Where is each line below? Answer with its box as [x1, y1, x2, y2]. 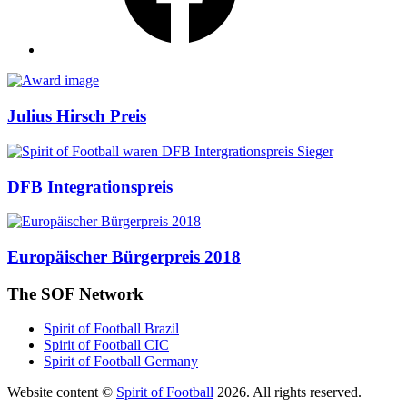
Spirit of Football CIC [44, 337, 169, 353]
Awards [6, 72, 76, 96]
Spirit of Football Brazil [44, 321, 179, 337]
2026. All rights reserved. [213, 384, 362, 401]
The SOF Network [7, 283, 144, 303]
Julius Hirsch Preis [7, 106, 146, 126]
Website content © [7, 384, 116, 401]
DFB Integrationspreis [7, 176, 173, 196]
